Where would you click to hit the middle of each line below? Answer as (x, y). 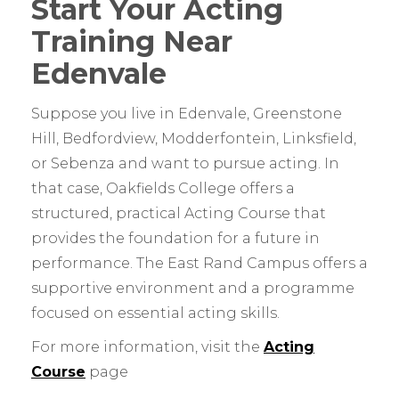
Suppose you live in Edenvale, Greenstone (187, 114)
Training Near (132, 42)
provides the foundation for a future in (175, 239)
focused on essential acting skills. (155, 313)
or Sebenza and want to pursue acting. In (185, 164)
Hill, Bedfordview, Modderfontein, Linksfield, (194, 139)
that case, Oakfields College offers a (163, 189)
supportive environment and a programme (193, 289)
